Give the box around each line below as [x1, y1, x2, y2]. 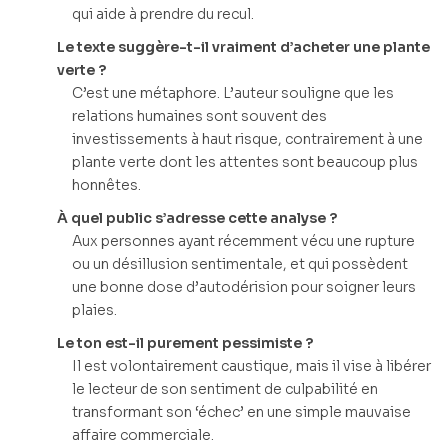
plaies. [72, 300, 117, 319]
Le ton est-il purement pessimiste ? [57, 333, 313, 352]
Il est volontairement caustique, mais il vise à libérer [72, 356, 431, 375]
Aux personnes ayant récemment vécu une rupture [72, 231, 415, 250]
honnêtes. [72, 175, 141, 194]
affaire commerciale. [72, 425, 214, 444]
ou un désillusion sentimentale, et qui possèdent [72, 254, 408, 273]
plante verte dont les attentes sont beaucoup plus [72, 152, 418, 171]
